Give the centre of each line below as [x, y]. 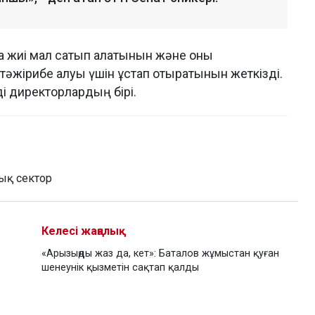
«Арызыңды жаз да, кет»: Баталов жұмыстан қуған [160, 254]
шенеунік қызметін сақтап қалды [120, 268]
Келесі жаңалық [84, 231]
